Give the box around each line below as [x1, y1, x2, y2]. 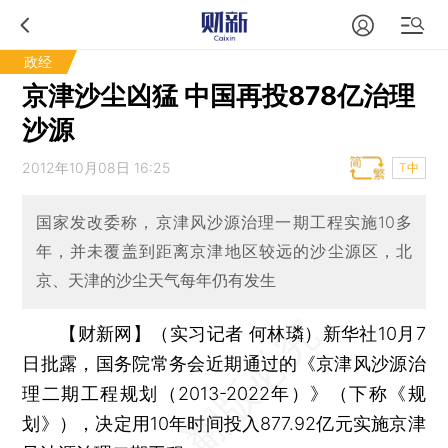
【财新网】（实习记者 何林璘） [59, 322, 323, 344]
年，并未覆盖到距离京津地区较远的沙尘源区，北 [35, 241, 413, 262]
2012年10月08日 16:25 [22, 159, 171, 176]
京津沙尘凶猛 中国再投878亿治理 [22, 80, 416, 111]
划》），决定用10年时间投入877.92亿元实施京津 [22, 412, 426, 434]
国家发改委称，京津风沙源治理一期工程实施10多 [35, 212, 413, 233]
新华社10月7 [322, 322, 426, 344]
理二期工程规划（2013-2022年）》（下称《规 [22, 382, 426, 404]
